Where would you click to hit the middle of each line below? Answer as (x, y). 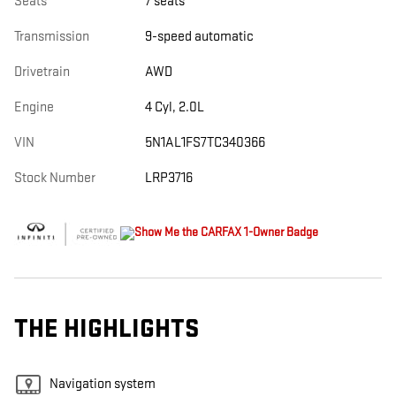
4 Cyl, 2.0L (174, 108)
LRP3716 (168, 179)
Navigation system (103, 385)
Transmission (52, 37)
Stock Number (55, 179)
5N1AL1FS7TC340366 (205, 143)
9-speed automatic (199, 37)
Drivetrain (42, 72)
